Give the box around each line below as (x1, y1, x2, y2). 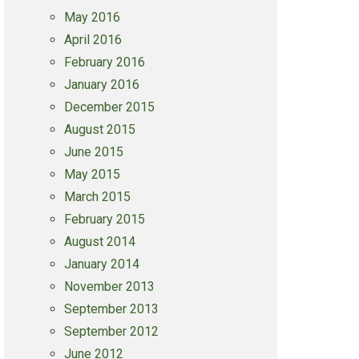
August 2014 (63, 234, 135, 249)
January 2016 (63, 77, 139, 92)
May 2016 (63, 10, 120, 25)
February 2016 (63, 54, 145, 70)
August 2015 (63, 122, 135, 137)
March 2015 (63, 189, 131, 204)
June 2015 (63, 144, 123, 159)
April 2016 (63, 32, 122, 47)
